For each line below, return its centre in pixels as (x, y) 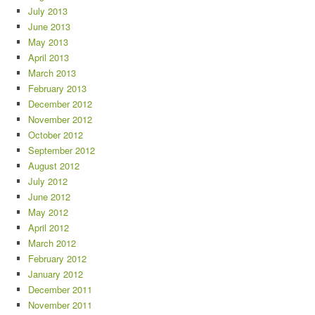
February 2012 (57, 258)
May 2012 (48, 212)
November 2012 (60, 119)
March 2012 (52, 243)
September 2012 (62, 150)
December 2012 (60, 104)
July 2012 (48, 181)
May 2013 (48, 42)
